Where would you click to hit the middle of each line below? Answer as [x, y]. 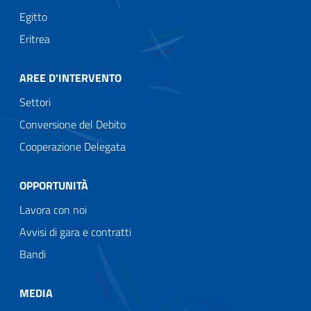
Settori [35, 102]
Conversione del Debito [73, 124]
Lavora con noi [53, 209]
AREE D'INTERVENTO [70, 77]
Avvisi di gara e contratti [75, 232]
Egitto [33, 16]
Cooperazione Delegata [73, 146]
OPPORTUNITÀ [54, 185]
